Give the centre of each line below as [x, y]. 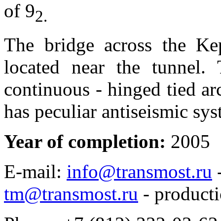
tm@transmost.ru [71, 193]
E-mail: [35, 171]
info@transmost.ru [139, 171]
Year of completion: [87, 141]
